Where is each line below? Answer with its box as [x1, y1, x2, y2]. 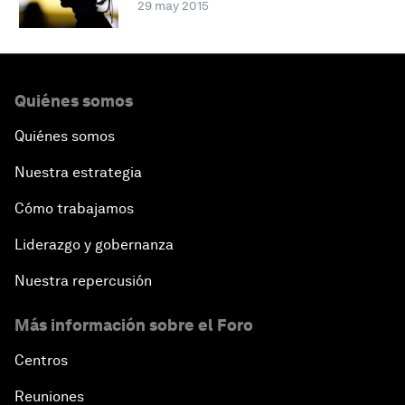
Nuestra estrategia [14, 163, 142, 181]
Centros [14, 351, 68, 369]
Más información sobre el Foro [14, 315, 253, 334]
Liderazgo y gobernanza [14, 235, 174, 253]
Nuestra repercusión [14, 271, 152, 289]
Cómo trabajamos [14, 199, 134, 217]
